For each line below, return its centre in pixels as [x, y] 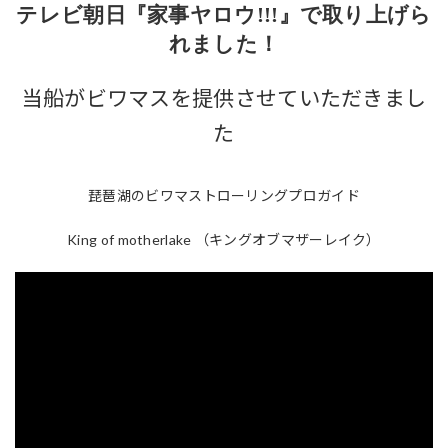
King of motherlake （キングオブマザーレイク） [224, 239]
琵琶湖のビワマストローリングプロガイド [224, 195]
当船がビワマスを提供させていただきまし [224, 97]
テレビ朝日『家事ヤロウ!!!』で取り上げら [224, 14]
